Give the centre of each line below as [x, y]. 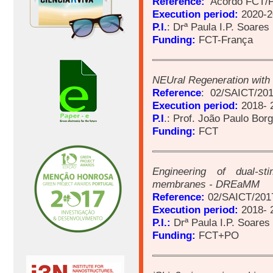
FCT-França [224, 40]
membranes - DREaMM [206, 184]
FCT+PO [220, 236]
